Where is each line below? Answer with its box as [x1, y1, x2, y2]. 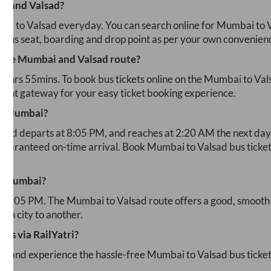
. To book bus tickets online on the [57, 73, 204, 86]
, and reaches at [105, 126, 175, 140]
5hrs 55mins [3, 73, 57, 86]
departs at [18, 126, 67, 140]
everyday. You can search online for [57, 19, 217, 32]
